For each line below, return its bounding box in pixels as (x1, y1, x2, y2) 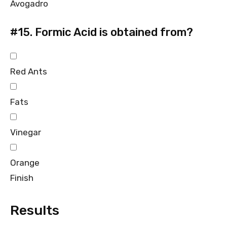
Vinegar (10, 127, 41, 137)
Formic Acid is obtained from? (32, 25, 193, 39)
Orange (10, 157, 40, 168)
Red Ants (10, 66, 47, 77)
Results (10, 202, 59, 218)
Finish (10, 172, 33, 183)
